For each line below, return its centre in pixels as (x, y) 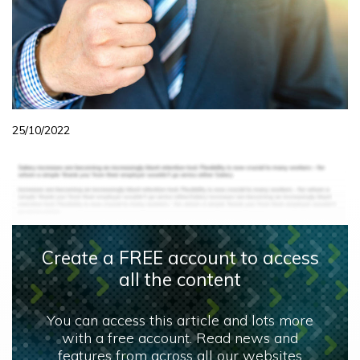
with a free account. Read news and (180, 338)
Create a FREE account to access (180, 258)
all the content (180, 280)
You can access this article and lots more (180, 321)
